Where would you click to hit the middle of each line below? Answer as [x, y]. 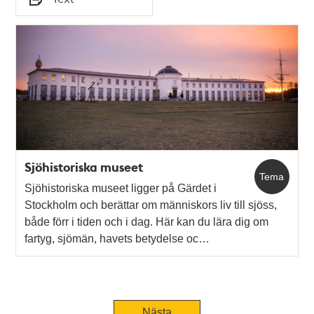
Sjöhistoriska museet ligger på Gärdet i [121, 188]
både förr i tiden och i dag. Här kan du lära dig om [147, 221]
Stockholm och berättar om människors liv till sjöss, [151, 205]
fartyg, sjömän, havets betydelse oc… [117, 238]
